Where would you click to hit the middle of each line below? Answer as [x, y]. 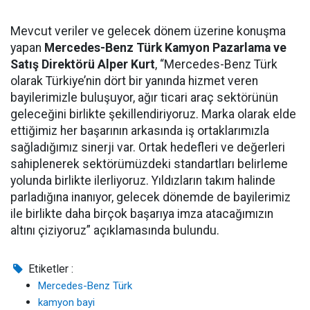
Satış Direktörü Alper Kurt [83, 65]
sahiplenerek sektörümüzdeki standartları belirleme [149, 164]
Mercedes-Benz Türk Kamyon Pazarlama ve [165, 48]
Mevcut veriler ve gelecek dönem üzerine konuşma [148, 31]
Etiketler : [50, 269]
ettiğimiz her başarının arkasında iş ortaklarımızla [140, 131]
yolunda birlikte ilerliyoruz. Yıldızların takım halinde [143, 181]
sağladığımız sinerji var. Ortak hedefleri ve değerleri [148, 148]
